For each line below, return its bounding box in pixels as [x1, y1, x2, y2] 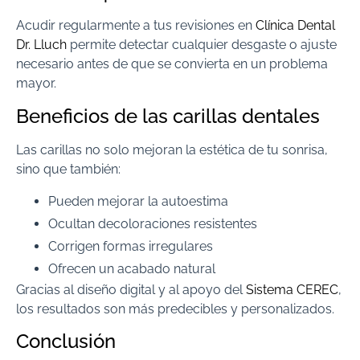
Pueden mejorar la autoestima [48, 194, 228, 210]
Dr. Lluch [16, 37, 67, 53]
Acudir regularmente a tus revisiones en [16, 18, 256, 34]
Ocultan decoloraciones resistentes [48, 216, 257, 232]
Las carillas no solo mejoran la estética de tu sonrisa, [16, 141, 328, 157]
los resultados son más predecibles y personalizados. [16, 301, 334, 317]
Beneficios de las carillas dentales [16, 104, 320, 128]
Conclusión [16, 329, 116, 354]
